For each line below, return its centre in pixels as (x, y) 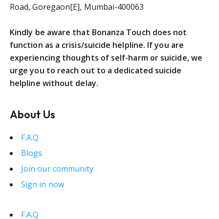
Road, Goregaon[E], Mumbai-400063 (77, 7)
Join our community (57, 169)
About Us (33, 114)
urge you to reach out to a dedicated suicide (96, 70)
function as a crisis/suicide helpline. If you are (97, 45)
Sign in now (43, 184)
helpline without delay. (54, 83)
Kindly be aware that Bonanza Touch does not (99, 32)
